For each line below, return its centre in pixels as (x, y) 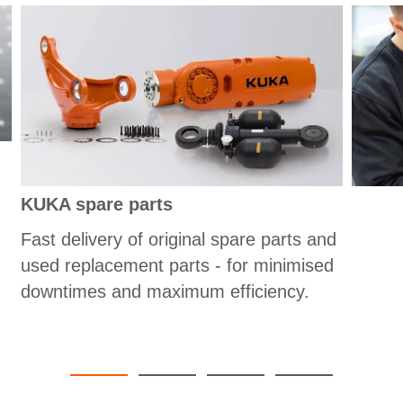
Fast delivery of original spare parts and (178, 239)
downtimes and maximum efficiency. (165, 291)
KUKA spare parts (96, 204)
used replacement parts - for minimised (177, 265)
